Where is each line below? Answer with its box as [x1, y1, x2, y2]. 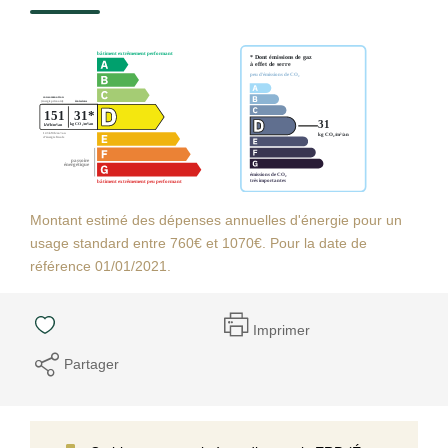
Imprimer [253, 322, 310, 338]
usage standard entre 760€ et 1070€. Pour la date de [30, 234, 367, 251]
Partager [64, 355, 119, 372]
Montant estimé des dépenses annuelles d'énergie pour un [30, 211, 402, 228]
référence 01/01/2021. [30, 257, 171, 274]
